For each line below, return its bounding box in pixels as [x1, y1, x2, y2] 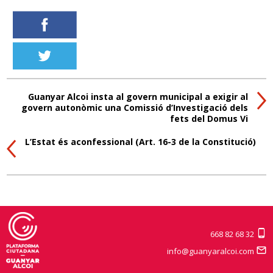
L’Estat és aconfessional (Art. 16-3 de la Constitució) [25, 135, 257, 147]
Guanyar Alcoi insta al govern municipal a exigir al [27, 90, 248, 102]
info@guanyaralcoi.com [167, 245, 256, 257]
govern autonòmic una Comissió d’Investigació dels [21, 101, 248, 113]
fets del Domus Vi [169, 112, 248, 124]
